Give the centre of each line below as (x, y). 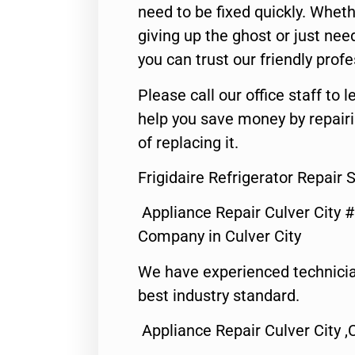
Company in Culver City (219, 237)
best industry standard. (219, 295)
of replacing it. (188, 142)
